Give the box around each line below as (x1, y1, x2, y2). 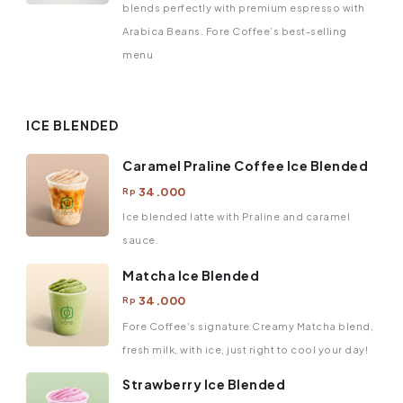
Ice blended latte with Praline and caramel (122, 210, 350, 223)
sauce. (122, 234, 158, 246)
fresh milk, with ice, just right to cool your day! (122, 343, 368, 355)
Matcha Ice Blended (122, 266, 259, 283)
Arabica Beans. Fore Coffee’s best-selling (122, 24, 347, 37)
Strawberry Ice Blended (122, 376, 285, 393)
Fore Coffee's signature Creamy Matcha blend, (122, 319, 373, 332)
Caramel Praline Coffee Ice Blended (122, 157, 368, 175)
